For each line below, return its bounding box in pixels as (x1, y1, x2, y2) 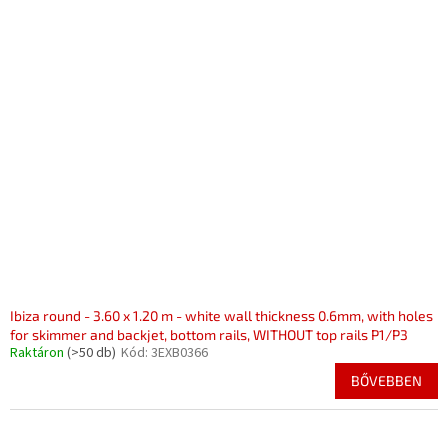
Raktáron (10, 343, 67, 363)
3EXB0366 (151, 343, 208, 363)
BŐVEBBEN (351, 372, 422, 389)
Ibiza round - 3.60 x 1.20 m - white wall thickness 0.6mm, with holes (10, 307, 433, 324)
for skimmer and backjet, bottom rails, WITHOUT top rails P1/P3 (10, 326, 408, 343)
